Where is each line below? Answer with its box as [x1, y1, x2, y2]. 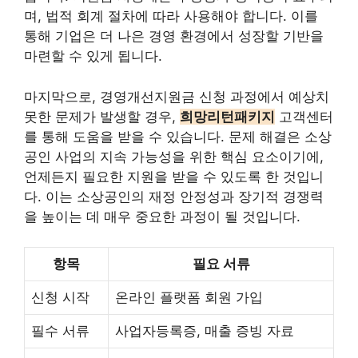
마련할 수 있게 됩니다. [24, 48, 162, 64]
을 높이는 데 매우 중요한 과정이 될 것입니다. [24, 208, 300, 225]
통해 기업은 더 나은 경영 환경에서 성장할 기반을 [24, 28, 324, 44]
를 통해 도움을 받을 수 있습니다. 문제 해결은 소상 [24, 128, 332, 145]
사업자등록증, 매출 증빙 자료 [115, 323, 294, 339]
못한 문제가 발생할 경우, [24, 108, 180, 125]
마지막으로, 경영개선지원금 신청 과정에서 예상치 [24, 88, 329, 105]
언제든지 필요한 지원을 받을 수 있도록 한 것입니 [24, 168, 324, 185]
